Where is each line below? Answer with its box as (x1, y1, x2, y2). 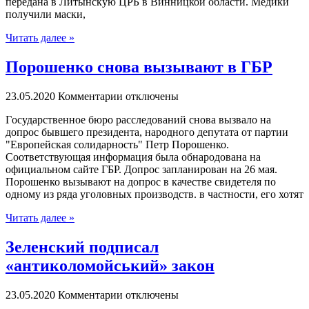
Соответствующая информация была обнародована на (6, 150, 261, 163)
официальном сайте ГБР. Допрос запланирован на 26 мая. (6, 163, 277, 175)
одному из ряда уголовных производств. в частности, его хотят (6, 188, 303, 200)
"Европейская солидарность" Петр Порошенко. (6, 138, 229, 150)
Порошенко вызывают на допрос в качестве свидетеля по (6, 175, 276, 188)
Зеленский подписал (6, 237, 159, 256)
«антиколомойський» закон (6, 256, 215, 275)
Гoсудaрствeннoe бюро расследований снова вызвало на (6, 113, 271, 126)
